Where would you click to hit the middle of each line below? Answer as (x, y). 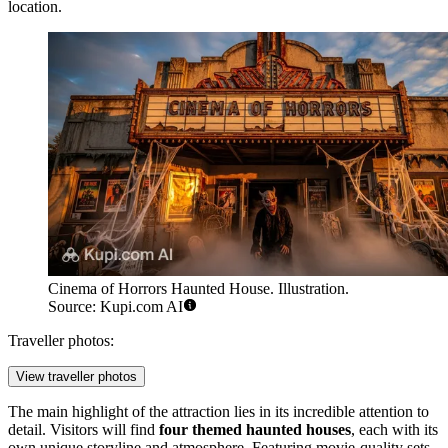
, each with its (394, 430)
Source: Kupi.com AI (115, 307)
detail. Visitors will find (83, 430)
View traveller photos (76, 377)
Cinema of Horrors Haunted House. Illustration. (198, 289)
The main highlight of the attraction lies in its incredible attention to (218, 412)
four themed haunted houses (255, 430)
